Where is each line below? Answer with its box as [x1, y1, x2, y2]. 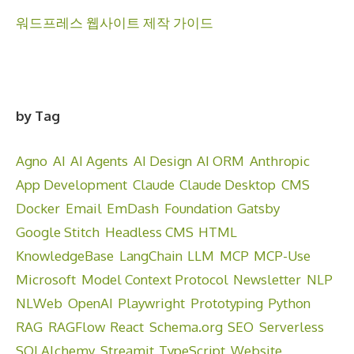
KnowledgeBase [16, 247, 114, 264]
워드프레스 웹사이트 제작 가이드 [16, 13, 213, 31]
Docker [16, 199, 60, 217]
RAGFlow [47, 318, 105, 335]
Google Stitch [16, 223, 100, 240]
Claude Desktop [179, 175, 277, 193]
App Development [16, 175, 127, 193]
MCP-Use [254, 247, 311, 264]
